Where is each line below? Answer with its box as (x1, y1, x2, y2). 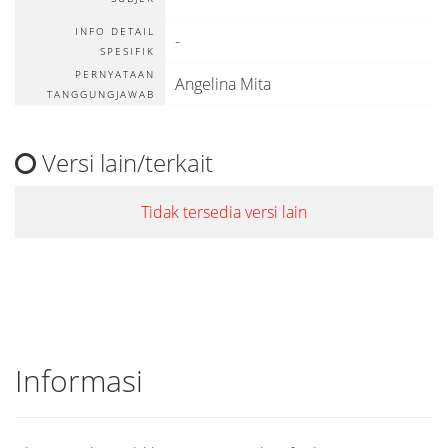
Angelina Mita (175, 73, 271, 95)
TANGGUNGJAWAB (47, 87, 155, 101)
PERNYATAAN (75, 67, 155, 81)
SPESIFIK (100, 44, 155, 58)
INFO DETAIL (75, 24, 155, 38)
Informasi (15, 360, 143, 401)
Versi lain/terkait (36, 146, 213, 179)
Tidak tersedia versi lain (141, 201, 307, 223)
